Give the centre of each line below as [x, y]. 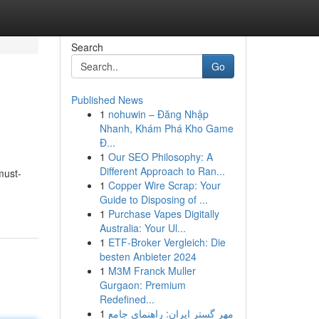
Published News [107, 100]
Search [87, 47]
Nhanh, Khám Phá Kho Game [166, 128]
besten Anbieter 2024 [148, 256]
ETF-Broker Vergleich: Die [167, 242]
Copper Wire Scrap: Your [164, 185]
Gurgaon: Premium [142, 285]
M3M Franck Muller [152, 271]
